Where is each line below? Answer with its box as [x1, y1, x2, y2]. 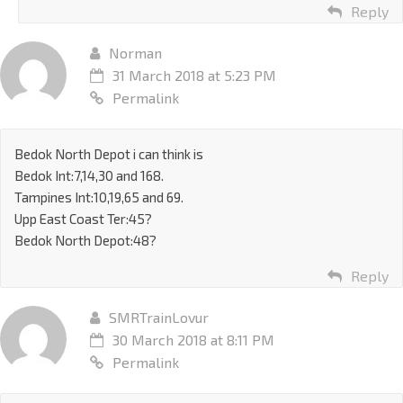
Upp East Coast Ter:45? [14, 210, 152, 227]
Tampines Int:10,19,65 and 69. [14, 188, 184, 205]
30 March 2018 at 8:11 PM [112, 330, 274, 348]
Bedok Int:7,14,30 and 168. [14, 166, 164, 184]
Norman [109, 43, 162, 61]
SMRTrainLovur [109, 308, 209, 326]
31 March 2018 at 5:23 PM [112, 66, 276, 84]
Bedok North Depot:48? [14, 231, 157, 248]
